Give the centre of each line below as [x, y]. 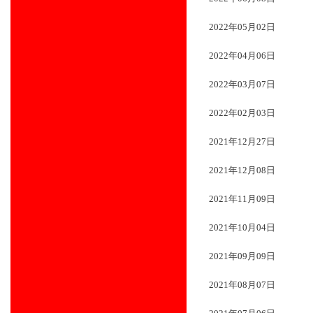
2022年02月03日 [242, 113]
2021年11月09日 [242, 199]
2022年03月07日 [242, 85]
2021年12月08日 [242, 170]
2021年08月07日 [242, 285]
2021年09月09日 [242, 256]
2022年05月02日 [242, 27]
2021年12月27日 [242, 142]
